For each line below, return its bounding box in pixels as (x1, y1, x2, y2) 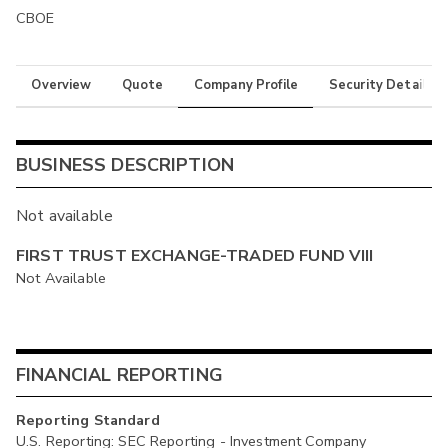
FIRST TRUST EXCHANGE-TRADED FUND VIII (16, 245, 374, 268)
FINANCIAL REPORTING (16, 362, 223, 387)
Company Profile (193, 76, 299, 95)
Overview (31, 76, 92, 95)
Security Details (328, 76, 434, 95)
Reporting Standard (16, 410, 160, 431)
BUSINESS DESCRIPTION (16, 153, 235, 178)
